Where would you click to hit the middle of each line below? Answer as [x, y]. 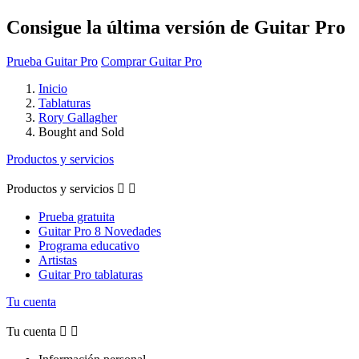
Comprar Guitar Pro [151, 61]
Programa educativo [89, 245]
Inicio [53, 88]
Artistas [58, 260]
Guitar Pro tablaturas [91, 274]
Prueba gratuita [77, 216]
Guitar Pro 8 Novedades [100, 231]
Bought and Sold [81, 131]
